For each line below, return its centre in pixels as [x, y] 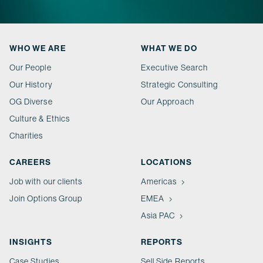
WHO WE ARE [38, 48]
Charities [26, 136]
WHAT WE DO [169, 48]
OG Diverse [31, 102]
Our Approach [168, 102]
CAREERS [31, 162]
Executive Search [174, 68]
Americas [159, 181]
